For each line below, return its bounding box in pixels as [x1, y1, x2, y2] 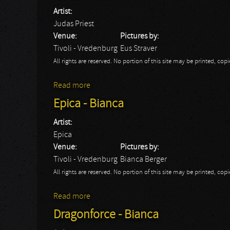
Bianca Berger [120, 156, 167, 164]
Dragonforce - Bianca [53, 209, 159, 221]
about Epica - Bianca [90, 193, 160, 201]
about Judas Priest [90, 82, 153, 90]
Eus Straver [120, 45, 157, 53]
